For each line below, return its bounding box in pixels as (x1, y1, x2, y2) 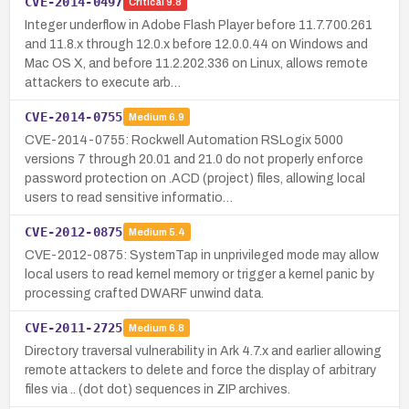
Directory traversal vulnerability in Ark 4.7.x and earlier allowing (25, 343, 382, 358)
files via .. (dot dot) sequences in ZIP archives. (25, 382, 290, 396)
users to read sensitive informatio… (25, 190, 233, 204)
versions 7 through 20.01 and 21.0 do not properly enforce (25, 152, 363, 166)
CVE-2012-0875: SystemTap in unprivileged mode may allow (25, 247, 379, 262)
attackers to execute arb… (25, 75, 181, 89)
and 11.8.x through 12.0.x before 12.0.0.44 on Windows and (25, 37, 368, 51)
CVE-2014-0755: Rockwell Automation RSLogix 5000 (25, 132, 343, 147)
